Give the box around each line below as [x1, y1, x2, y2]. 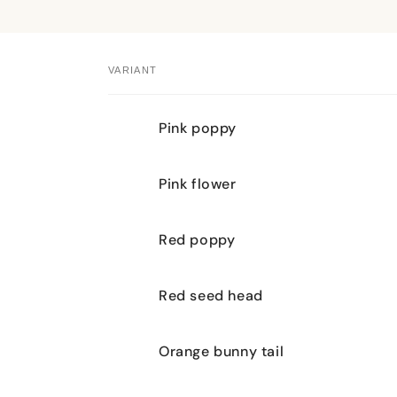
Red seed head [159, 285, 263, 305]
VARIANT [108, 65, 158, 75]
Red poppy [159, 230, 236, 249]
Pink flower [159, 174, 237, 193]
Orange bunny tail [159, 341, 284, 361]
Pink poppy [159, 118, 237, 137]
